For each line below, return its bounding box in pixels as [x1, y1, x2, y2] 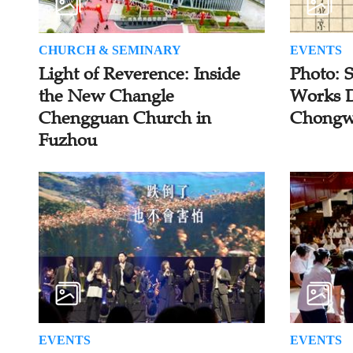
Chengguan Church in [38, 107, 211, 129]
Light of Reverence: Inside [38, 63, 240, 85]
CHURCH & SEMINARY [38, 43, 181, 58]
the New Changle [38, 85, 174, 107]
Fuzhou [38, 129, 97, 151]
